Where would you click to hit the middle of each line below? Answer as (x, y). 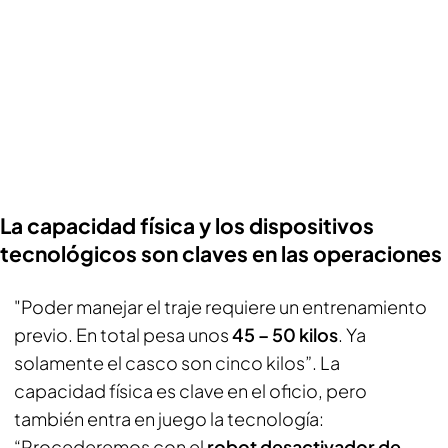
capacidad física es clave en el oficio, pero (190, 390)
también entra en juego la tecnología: (169, 418)
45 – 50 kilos (285, 334)
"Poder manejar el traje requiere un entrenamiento (220, 306)
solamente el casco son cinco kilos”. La (177, 362)
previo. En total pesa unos (123, 334)
